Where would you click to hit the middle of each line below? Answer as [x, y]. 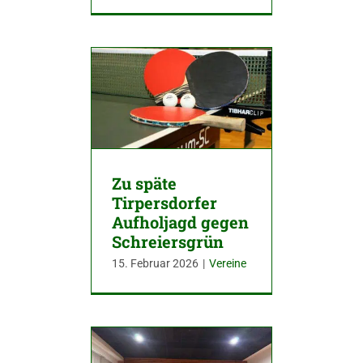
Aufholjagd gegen [180, 222]
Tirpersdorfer [164, 203]
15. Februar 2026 [155, 263]
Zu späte [144, 183]
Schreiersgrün [168, 241]
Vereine [228, 263]
